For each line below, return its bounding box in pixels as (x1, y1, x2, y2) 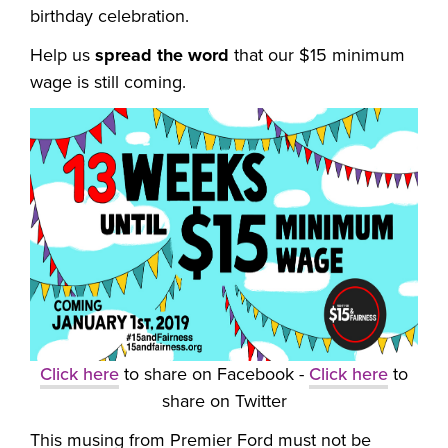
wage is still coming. (30, 71, 186, 94)
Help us (30, 44, 95, 67)
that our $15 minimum (229, 44, 405, 67)
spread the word (95, 44, 229, 67)
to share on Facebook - (119, 363, 309, 386)
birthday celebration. (30, 5, 189, 28)
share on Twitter (161, 390, 287, 413)
